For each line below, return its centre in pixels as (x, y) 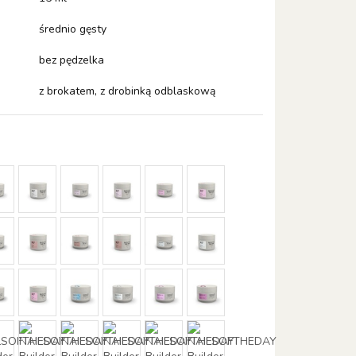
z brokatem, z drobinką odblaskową (128, 91)
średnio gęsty (73, 29)
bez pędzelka (72, 60)
